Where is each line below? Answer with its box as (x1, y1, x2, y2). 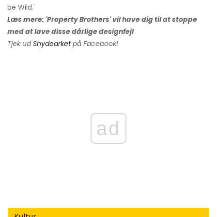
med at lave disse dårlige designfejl (7, 26, 134, 36)
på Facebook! (71, 38, 118, 48)
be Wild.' (7, 2, 35, 12)
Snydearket (33, 38, 71, 48)
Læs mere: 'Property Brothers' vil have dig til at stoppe (7, 14, 197, 24)
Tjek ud (7, 38, 33, 48)
